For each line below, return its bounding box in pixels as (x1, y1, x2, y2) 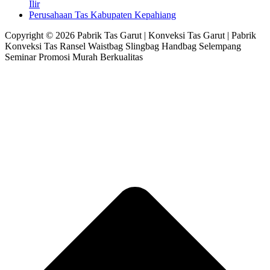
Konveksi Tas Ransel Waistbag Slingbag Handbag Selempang (5, 40, 241, 51)
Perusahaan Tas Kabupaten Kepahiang (29, 9, 176, 20)
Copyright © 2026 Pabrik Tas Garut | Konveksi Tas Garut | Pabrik (5, 30, 256, 40)
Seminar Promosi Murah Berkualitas (5, 51, 143, 62)
